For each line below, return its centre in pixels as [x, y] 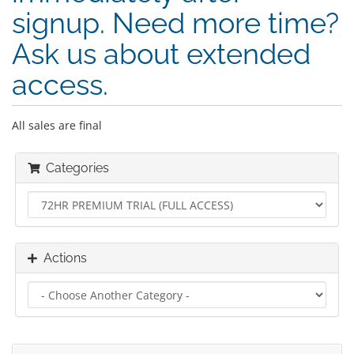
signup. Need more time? [175, 23]
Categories [74, 168]
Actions [62, 258]
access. [60, 85]
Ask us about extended [161, 54]
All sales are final [57, 125]
